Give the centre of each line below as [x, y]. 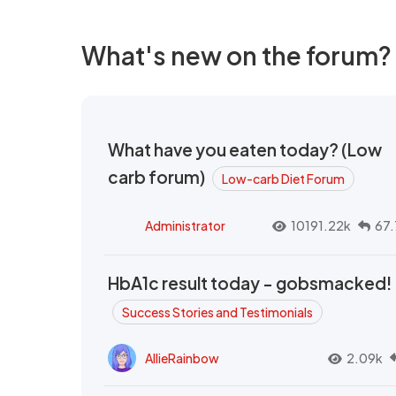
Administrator [185, 225]
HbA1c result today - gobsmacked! [250, 283]
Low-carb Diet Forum [283, 179]
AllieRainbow [182, 358]
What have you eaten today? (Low [245, 149]
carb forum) [158, 177]
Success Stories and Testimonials [217, 312]
